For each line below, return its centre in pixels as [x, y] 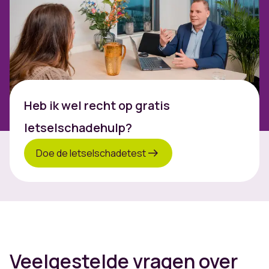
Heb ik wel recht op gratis [97, 106]
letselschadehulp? [78, 128]
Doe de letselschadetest [91, 153]
